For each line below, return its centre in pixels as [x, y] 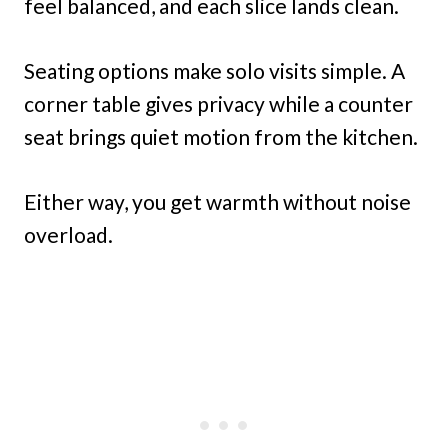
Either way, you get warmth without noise [217, 201]
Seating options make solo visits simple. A [214, 70]
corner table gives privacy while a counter [218, 103]
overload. [68, 234]
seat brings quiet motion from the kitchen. [221, 136]
